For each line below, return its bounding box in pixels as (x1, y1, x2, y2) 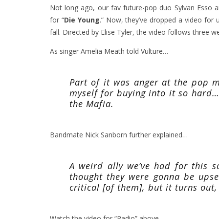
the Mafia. (69, 98, 114, 110)
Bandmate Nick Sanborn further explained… (50, 130, 188, 140)
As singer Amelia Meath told (50, 46, 141, 56)
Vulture (141, 46, 163, 56)
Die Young (64, 15, 100, 25)
